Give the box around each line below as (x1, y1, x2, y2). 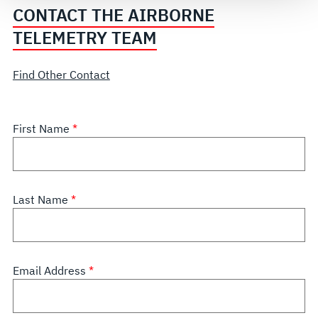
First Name (12, 121, 72, 136)
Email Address (12, 263, 89, 278)
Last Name (12, 192, 71, 207)
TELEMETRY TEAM (12, 26, 157, 50)
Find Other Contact (12, 67, 110, 82)
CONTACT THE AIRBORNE (12, 4, 214, 27)
